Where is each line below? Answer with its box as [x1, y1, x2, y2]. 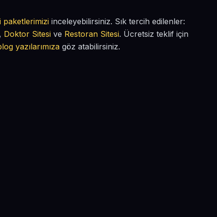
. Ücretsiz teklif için [119, 29, 188, 39]
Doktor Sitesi [4, 29, 51, 39]
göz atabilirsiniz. [60, 42, 120, 51]
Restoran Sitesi [64, 29, 119, 39]
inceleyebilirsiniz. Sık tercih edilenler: [49, 16, 185, 26]
